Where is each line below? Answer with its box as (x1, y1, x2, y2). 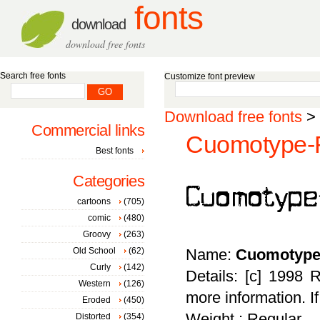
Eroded (82, 295, 111, 305)
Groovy (83, 229, 111, 239)
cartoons (77, 196, 111, 206)
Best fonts (96, 146, 134, 156)
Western (79, 279, 111, 289)
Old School (73, 246, 116, 256)
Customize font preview (164, 71, 255, 81)
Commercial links (31, 121, 144, 139)
